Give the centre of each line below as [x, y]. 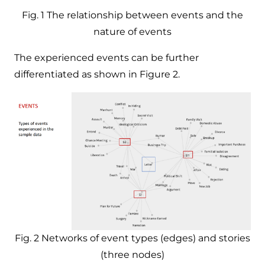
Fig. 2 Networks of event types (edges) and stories [132, 238]
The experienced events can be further [106, 57]
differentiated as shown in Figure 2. [97, 74]
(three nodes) [132, 254]
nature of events [132, 31]
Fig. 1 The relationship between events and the [132, 15]
